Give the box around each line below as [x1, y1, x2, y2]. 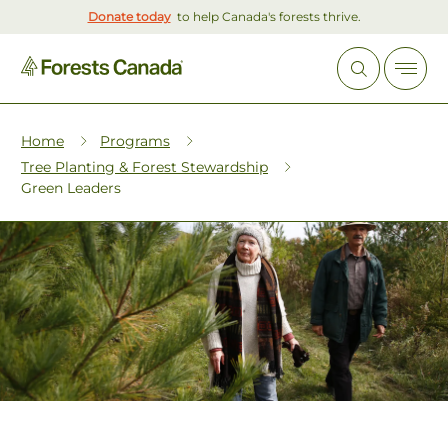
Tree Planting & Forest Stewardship [21, 158, 268, 176]
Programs [100, 132, 170, 150]
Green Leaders [21, 179, 121, 197]
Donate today [87, 9, 171, 24]
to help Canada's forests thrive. [176, 9, 361, 24]
